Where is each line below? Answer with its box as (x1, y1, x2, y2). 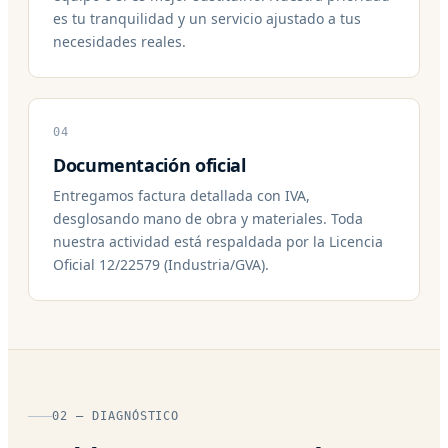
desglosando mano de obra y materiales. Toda (53, 208, 363, 228)
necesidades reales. (53, 31, 186, 51)
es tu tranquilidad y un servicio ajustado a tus (53, 8, 361, 28)
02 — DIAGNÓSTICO (52, 408, 180, 423)
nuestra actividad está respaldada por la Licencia (53, 231, 383, 251)
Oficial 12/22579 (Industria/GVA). (53, 254, 269, 274)
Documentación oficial (53, 152, 246, 177)
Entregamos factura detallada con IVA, (53, 185, 310, 205)
